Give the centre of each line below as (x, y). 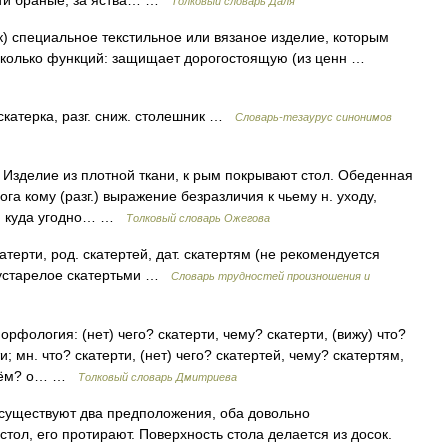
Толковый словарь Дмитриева (157, 377)
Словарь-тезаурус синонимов (313, 117)
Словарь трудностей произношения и (270, 276)
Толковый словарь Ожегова (198, 218)
